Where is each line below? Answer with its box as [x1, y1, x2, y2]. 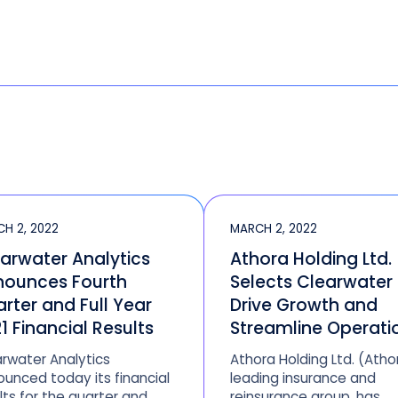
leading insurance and [230, 369, 377, 388]
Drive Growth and [230, 292, 378, 317]
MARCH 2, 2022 [230, 220, 318, 238]
